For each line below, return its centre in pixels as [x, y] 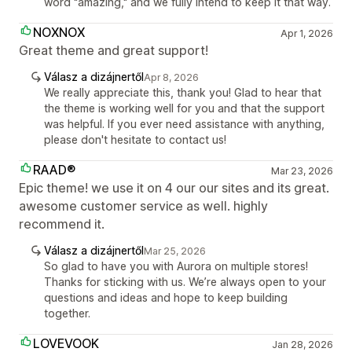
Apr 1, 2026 [306, 33]
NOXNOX [59, 32]
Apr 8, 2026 [171, 77]
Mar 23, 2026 [302, 171]
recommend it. [62, 224]
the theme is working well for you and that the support [184, 108]
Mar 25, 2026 [175, 251]
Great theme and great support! [114, 50]
